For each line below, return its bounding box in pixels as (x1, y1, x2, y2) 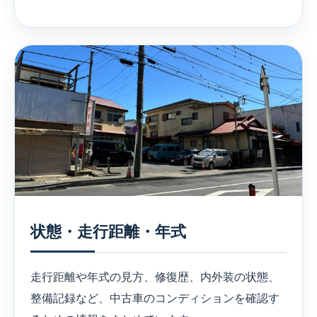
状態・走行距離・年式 (30, 223, 186, 241)
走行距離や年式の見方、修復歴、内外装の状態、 (30, 271, 279, 284)
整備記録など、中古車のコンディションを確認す (30, 292, 279, 305)
